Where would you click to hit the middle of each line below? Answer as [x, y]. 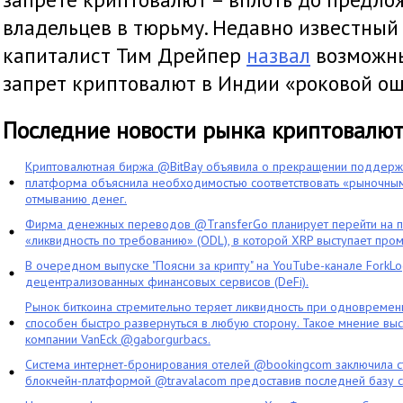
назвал [278, 55]
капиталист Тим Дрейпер [125, 55]
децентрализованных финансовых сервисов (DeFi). [167, 282]
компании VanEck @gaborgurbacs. [118, 339]
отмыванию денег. [76, 199]
